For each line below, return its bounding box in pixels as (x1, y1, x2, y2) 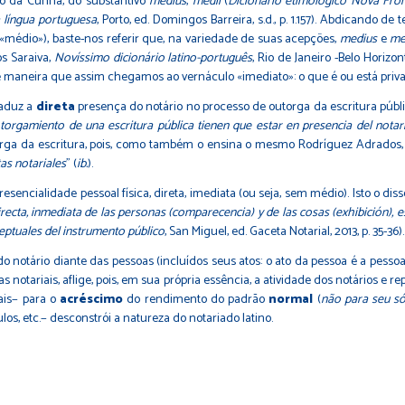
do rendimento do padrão (123, 288, 269, 310)
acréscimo (60, 288, 124, 310)
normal (268, 288, 314, 310)
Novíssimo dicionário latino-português (53, 47, 253, 69)
